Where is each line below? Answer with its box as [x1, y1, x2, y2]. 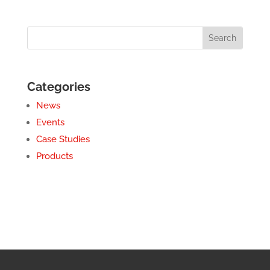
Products [36, 150, 73, 162]
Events [36, 116, 64, 128]
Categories [27, 79, 90, 94]
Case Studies [36, 133, 90, 145]
